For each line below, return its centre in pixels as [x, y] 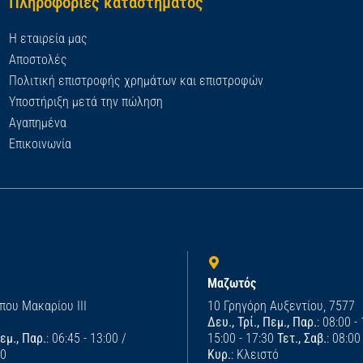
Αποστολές [38, 60]
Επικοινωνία [40, 144]
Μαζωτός [232, 284]
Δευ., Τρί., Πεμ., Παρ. [262, 322]
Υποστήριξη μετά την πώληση [85, 102]
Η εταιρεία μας [48, 39]
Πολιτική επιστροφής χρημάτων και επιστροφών [136, 81]
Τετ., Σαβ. [302, 339]
